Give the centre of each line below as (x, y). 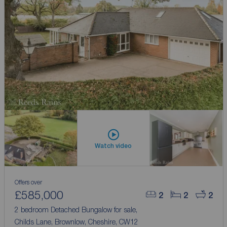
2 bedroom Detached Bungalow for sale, (77, 210)
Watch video (113, 146)
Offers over (28, 182)
